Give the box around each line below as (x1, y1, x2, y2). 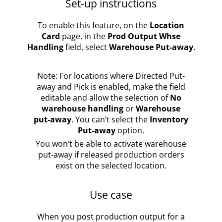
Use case (90, 188, 132, 202)
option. (117, 124, 144, 136)
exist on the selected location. (55, 160, 166, 171)
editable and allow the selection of (41, 92, 170, 103)
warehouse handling (42, 103, 123, 114)
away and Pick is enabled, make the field (37, 81, 185, 92)
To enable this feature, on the (38, 19, 150, 31)
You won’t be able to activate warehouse (36, 138, 186, 149)
